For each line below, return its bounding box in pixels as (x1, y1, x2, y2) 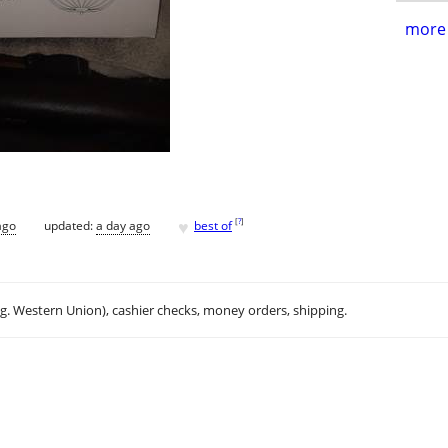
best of (194, 216, 232, 234)
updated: (44, 216, 96, 234)
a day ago (96, 216, 150, 234)
